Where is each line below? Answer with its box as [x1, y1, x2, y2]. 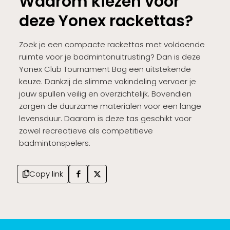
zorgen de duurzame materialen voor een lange [18, 100, 201, 111]
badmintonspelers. [18, 137, 90, 148]
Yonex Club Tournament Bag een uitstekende [18, 63, 191, 74]
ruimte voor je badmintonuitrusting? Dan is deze [18, 51, 201, 62]
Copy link [29, 168, 63, 179]
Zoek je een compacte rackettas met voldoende [18, 39, 205, 50]
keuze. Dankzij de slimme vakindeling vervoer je [18, 75, 196, 87]
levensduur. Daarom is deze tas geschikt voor [18, 112, 191, 124]
